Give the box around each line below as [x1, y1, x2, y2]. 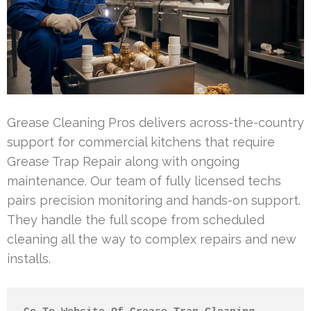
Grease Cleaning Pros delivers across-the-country [7, 115, 304, 130]
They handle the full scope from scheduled [7, 212, 264, 227]
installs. [7, 251, 51, 266]
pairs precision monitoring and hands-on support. [7, 192, 301, 208]
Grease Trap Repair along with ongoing [7, 153, 239, 169]
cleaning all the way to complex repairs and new [7, 231, 296, 246]
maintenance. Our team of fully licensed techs [7, 173, 281, 188]
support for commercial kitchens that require [7, 134, 275, 149]
